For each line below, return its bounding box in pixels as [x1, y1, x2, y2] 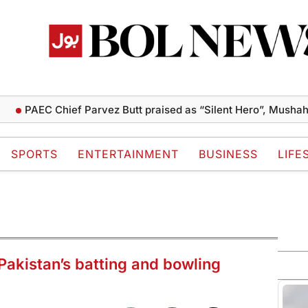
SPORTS [11, 147, 58, 162]
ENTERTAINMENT [78, 147, 179, 162]
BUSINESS [199, 147, 258, 162]
